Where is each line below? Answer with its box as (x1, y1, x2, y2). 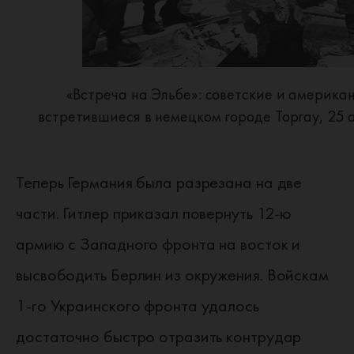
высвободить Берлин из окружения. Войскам (16, 263, 329, 286)
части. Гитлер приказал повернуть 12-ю (16, 201, 292, 224)
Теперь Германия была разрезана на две (16, 171, 303, 194)
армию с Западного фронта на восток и (16, 232, 301, 255)
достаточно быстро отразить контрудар (16, 325, 302, 348)
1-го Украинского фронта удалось (16, 294, 259, 317)
